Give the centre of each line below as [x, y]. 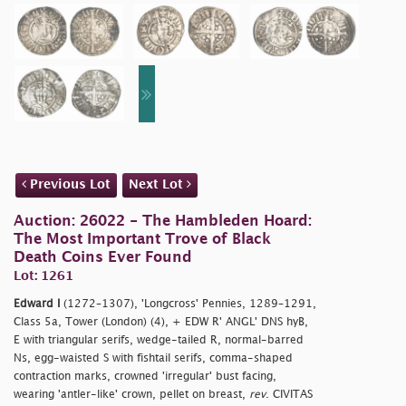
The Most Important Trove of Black [142, 240]
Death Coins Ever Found [103, 258]
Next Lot [158, 185]
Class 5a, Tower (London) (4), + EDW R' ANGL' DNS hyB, [161, 323]
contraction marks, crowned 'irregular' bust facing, [145, 377]
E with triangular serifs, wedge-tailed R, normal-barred [159, 341]
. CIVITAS [289, 395]
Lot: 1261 [43, 276]
